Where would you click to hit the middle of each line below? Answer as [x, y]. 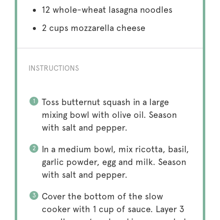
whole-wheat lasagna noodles [111, 9]
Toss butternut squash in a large [105, 102]
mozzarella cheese [107, 28]
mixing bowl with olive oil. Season [109, 115]
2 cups [55, 28]
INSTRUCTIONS [54, 69]
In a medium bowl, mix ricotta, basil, [115, 149]
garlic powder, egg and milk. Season [114, 162]
